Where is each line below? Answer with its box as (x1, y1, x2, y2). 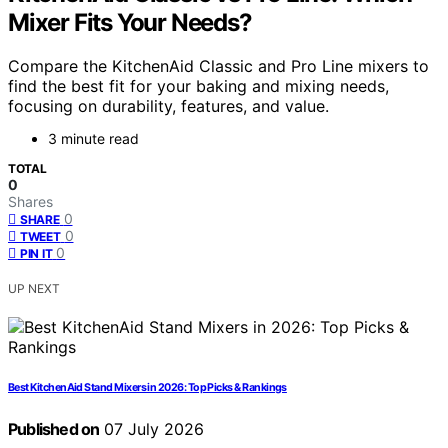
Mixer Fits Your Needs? (8, 7, 252, 37)
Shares (8, 193, 53, 211)
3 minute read (48, 130, 139, 148)
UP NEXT (8, 281, 60, 297)
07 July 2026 (99, 419, 205, 440)
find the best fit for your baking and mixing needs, (8, 76, 389, 97)
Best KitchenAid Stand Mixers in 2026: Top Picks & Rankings (8, 381, 287, 395)
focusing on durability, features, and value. (8, 96, 329, 117)
